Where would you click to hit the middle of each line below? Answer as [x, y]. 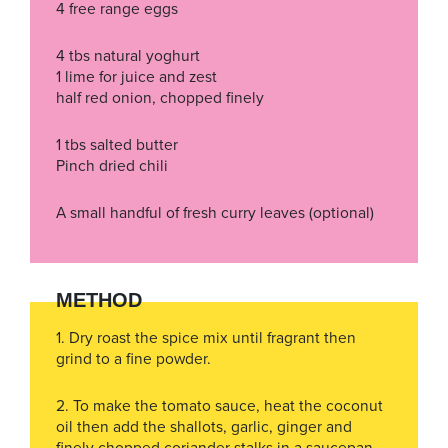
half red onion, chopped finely [160, 98]
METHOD [99, 300]
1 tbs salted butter [117, 145]
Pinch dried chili [112, 166]
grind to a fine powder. [133, 359]
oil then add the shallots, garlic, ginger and [204, 427]
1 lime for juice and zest [136, 77]
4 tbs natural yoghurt [128, 56]
